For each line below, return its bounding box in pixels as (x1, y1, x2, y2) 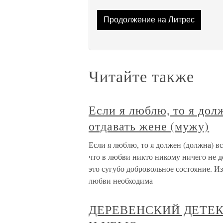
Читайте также (89, 65, 194, 87)
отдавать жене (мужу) (89, 118, 210, 134)
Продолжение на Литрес (103, 15, 195, 24)
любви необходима (89, 175, 153, 186)
